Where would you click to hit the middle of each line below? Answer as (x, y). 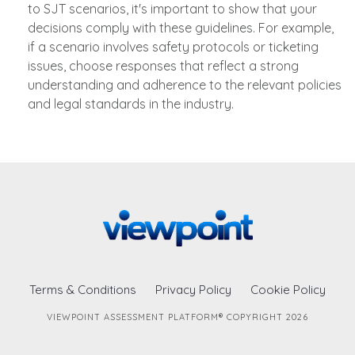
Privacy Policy (193, 290)
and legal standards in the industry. (131, 104)
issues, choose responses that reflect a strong (163, 66)
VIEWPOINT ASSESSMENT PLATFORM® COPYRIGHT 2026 (177, 317)
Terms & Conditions (83, 290)
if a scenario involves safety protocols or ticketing (173, 47)
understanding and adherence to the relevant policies (185, 85)
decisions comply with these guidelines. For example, (181, 28)
